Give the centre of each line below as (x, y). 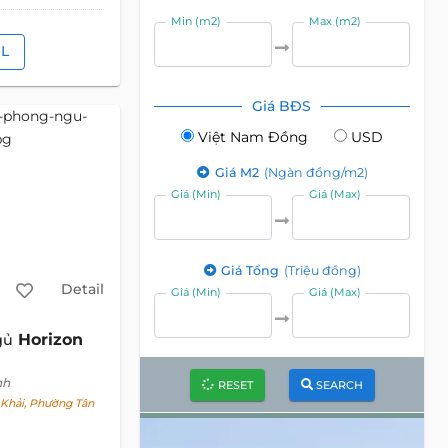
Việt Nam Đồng (252, 137)
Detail (82, 289)
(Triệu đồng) (323, 270)
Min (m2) (196, 21)
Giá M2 (238, 172)
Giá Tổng (252, 270)
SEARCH (339, 384)
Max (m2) (335, 21)
